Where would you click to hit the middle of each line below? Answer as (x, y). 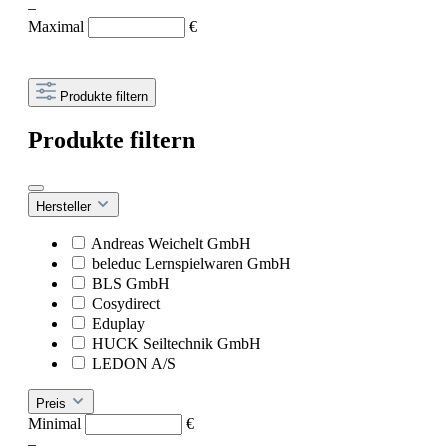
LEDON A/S (134, 363)
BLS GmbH (131, 283)
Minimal (56, 423)
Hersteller (65, 206)
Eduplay (118, 323)
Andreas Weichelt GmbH (171, 243)
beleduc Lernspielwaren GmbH (191, 263)
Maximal (58, 27)
